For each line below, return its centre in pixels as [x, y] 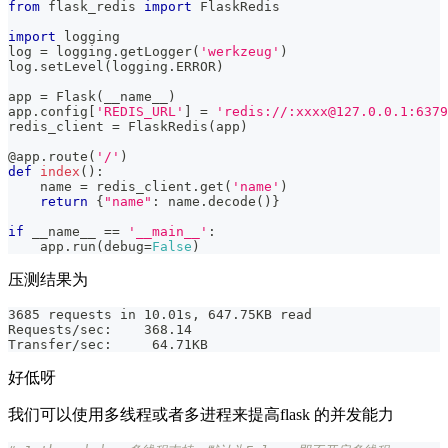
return [64, 202]
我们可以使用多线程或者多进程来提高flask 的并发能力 [201, 415]
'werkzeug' [240, 52]
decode [232, 202]
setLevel [72, 67]
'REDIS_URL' [140, 112]
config [64, 112]
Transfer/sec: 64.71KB [108, 345]
